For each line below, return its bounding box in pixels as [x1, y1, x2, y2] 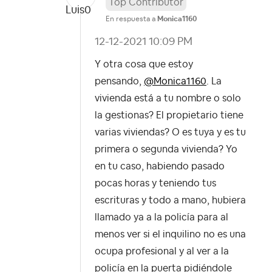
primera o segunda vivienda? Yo [95, 144, 237, 155]
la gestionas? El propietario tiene [95, 110, 243, 121]
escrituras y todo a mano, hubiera [95, 195, 246, 206]
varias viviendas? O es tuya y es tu [95, 127, 246, 138]
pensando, [95, 76, 144, 87]
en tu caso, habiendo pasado [95, 161, 225, 172]
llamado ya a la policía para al [95, 212, 228, 223]
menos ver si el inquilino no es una [95, 229, 246, 240]
